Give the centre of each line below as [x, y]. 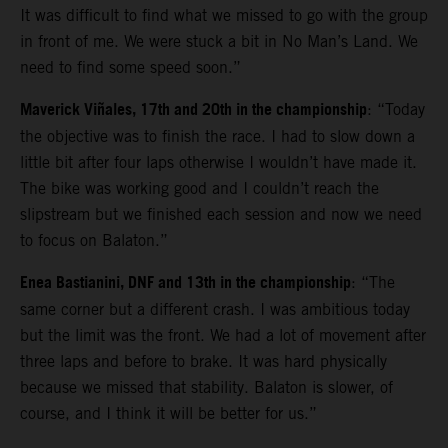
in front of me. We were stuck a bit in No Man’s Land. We [219, 41]
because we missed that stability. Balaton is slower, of [206, 387]
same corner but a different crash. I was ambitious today [215, 309]
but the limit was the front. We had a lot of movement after [223, 335]
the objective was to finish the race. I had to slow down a [217, 136]
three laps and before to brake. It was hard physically [203, 361]
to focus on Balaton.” [94, 240]
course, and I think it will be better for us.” [168, 413]
